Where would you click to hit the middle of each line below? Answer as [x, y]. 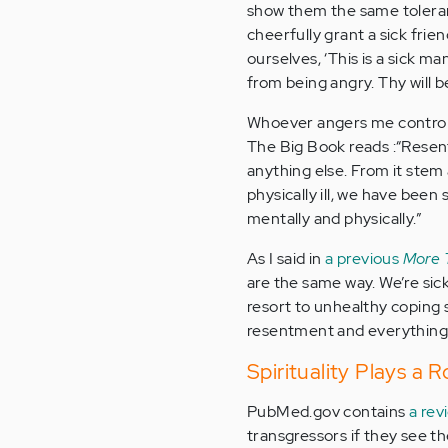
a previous [364, 258]
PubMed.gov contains [328, 411]
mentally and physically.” [334, 218]
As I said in [286, 258]
